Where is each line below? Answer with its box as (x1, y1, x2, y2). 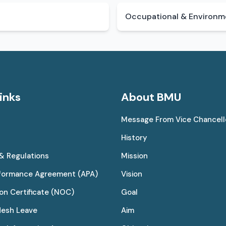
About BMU (121, 89, 181, 104)
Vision (121, 168, 142, 179)
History (121, 132, 147, 143)
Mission (121, 150, 148, 161)
